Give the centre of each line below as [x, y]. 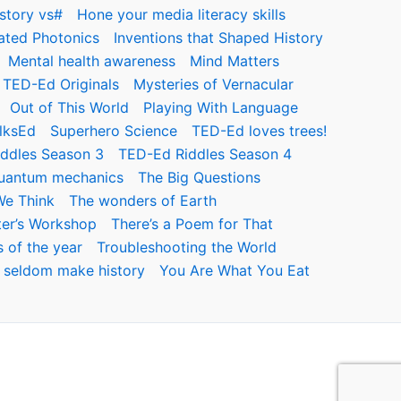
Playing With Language [221, 107]
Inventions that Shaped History [218, 38]
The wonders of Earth [143, 200]
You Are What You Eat [234, 270]
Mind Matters [235, 61]
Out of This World [69, 107]
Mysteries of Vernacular [213, 84]
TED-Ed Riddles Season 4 [205, 154]
